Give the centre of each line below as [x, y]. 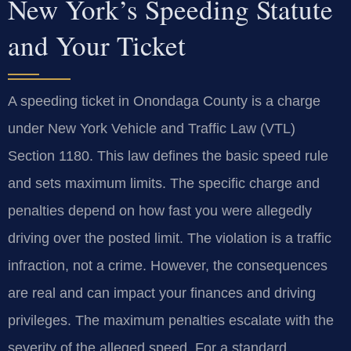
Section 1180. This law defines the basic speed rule [168, 156]
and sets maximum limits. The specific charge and [164, 183]
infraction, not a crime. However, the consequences [168, 265]
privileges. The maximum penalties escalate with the [171, 320]
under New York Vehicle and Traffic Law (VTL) [152, 128]
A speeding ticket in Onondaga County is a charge [164, 101]
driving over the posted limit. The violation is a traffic [170, 238]
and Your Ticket [97, 45]
